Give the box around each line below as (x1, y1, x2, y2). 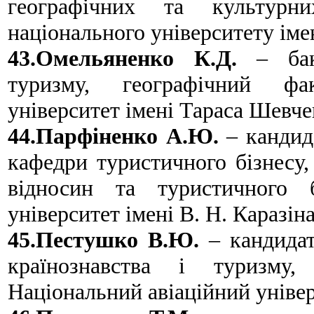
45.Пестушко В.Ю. (8, 226, 199, 252)
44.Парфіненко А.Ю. (8, 123, 219, 149)
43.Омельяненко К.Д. (8, 45, 237, 71)
